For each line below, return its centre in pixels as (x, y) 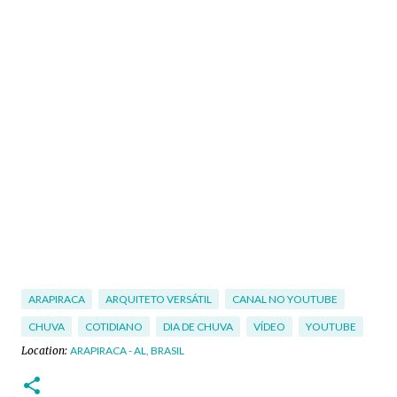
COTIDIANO (114, 327)
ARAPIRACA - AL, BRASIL (127, 350)
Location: (46, 350)
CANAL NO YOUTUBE (285, 299)
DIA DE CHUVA (198, 327)
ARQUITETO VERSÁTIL (159, 299)
